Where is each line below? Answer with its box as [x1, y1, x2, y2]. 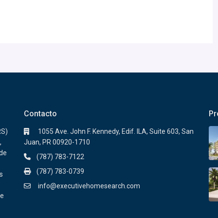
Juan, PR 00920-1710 [24, 138, 90, 146]
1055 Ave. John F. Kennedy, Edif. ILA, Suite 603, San [36, 127, 194, 136]
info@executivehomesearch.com [36, 182, 140, 190]
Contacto [24, 109, 57, 119]
